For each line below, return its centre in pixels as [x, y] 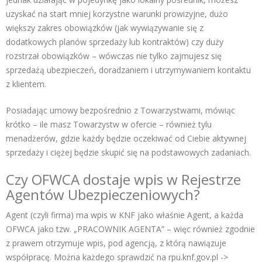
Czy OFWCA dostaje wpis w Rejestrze [123, 180]
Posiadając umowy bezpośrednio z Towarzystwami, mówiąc [120, 111]
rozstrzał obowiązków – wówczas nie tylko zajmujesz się [114, 56]
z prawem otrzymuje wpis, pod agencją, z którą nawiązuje [116, 243]
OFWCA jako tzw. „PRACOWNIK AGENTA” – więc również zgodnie [130, 229]
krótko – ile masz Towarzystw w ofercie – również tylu [109, 125]
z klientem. [27, 84]
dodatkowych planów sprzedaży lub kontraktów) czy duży [115, 42]
